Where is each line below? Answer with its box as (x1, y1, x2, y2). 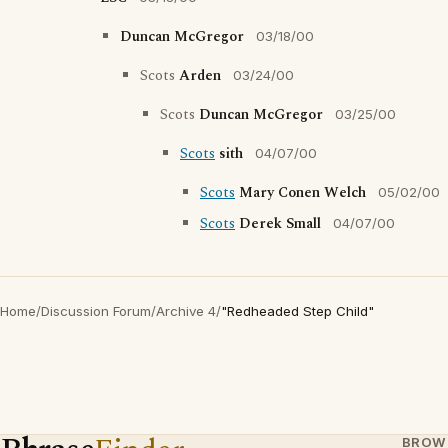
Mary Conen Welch (239, 182, 366, 204)
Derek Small (239, 213, 321, 235)
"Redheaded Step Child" (221, 303, 374, 319)
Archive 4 (156, 303, 216, 319)
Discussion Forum (41, 303, 151, 319)
